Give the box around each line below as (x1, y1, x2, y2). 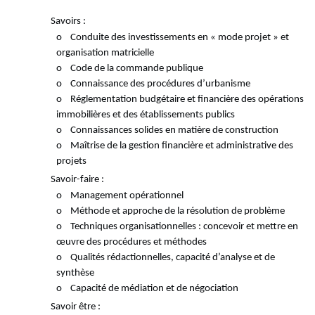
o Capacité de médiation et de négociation (56, 283, 238, 295)
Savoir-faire (51, 174, 100, 186)
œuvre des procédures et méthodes (56, 237, 207, 248)
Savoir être (51, 302, 96, 313)
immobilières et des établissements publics (56, 110, 235, 121)
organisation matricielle (56, 48, 154, 59)
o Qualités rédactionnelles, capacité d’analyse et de (56, 252, 275, 264)
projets (56, 156, 86, 167)
